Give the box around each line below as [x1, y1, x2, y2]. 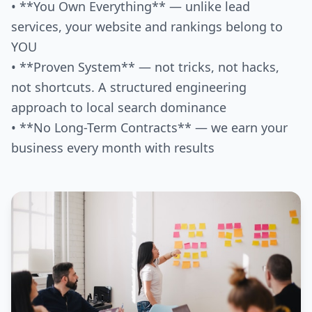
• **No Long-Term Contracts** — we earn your [11, 118, 288, 136]
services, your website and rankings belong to [11, 17, 283, 35]
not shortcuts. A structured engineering [11, 78, 247, 95]
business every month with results [11, 139, 214, 156]
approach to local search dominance [11, 98, 226, 116]
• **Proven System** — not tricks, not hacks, [11, 58, 279, 75]
